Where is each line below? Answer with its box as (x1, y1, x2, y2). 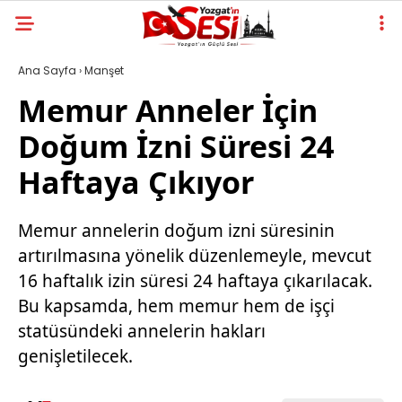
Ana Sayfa (18, 63, 76, 78)
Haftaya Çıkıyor (18, 162, 254, 203)
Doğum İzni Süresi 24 (18, 126, 334, 167)
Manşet (84, 63, 124, 78)
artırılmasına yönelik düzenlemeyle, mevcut (18, 244, 371, 267)
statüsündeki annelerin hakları (18, 319, 266, 343)
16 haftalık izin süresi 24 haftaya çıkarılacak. (18, 269, 372, 293)
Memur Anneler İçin (18, 90, 318, 131)
